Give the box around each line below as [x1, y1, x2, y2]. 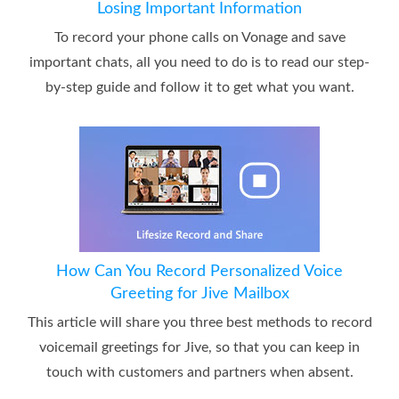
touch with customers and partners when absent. [45, 364, 354, 379]
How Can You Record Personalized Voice [56, 263, 343, 280]
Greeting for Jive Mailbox [110, 285, 289, 302]
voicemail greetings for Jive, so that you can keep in [39, 339, 360, 354]
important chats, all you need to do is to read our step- [29, 54, 370, 69]
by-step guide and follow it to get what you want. [45, 79, 354, 94]
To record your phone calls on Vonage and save [53, 29, 346, 45]
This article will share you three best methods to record [27, 314, 372, 330]
